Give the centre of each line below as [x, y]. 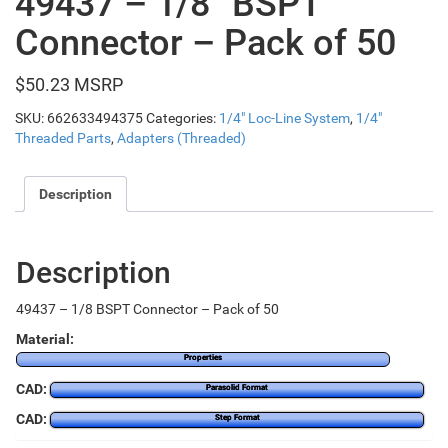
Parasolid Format [237, 387]
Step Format [237, 417]
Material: [45, 338]
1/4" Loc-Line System [284, 117]
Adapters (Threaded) [181, 137]
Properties [203, 358]
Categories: [182, 117]
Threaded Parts [63, 137]
